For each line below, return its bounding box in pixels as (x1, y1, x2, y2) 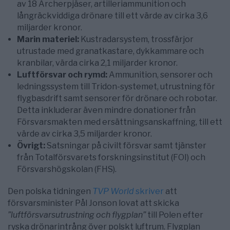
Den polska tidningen (8, 186, 92, 197)
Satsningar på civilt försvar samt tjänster (45, 141, 206, 151)
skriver (134, 186, 164, 197)
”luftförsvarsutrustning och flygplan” (8, 210, 146, 220)
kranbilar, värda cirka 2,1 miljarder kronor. (17, 58, 178, 68)
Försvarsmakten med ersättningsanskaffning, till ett (17, 117, 222, 127)
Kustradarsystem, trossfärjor (79, 34, 194, 45)
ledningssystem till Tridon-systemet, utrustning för (17, 82, 215, 92)
